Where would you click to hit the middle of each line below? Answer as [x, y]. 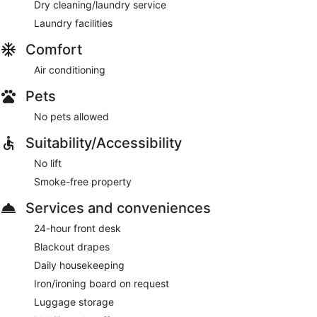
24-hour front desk [77, 228]
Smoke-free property [83, 181]
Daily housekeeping [79, 265]
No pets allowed [71, 116]
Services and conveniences [118, 208]
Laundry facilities [73, 23]
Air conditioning [70, 69]
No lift [48, 163]
